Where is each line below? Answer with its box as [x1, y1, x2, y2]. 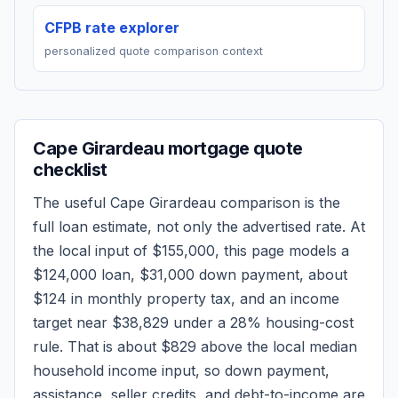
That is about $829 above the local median [68, 338, 357, 355]
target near [33, 314, 112, 331]
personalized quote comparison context [44, 44, 263, 58]
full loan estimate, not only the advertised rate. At [33, 218, 365, 235]
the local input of [33, 242, 152, 259]
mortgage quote [163, 138, 303, 159]
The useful [33, 194, 110, 211]
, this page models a [215, 242, 349, 259]
